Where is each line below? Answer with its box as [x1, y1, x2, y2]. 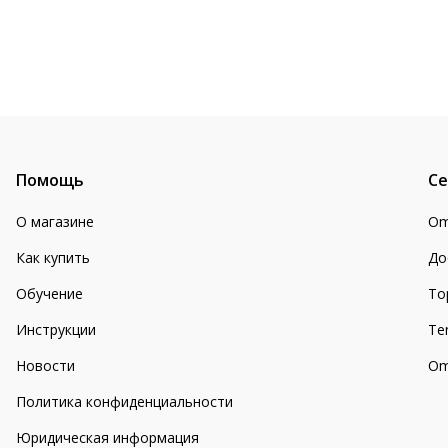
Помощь [16, 169, 84, 191]
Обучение [16, 284, 83, 303]
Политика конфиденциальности [16, 392, 233, 411]
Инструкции [16, 320, 96, 339]
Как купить [16, 248, 90, 267]
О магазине [16, 212, 94, 231]
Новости [16, 356, 75, 375]
